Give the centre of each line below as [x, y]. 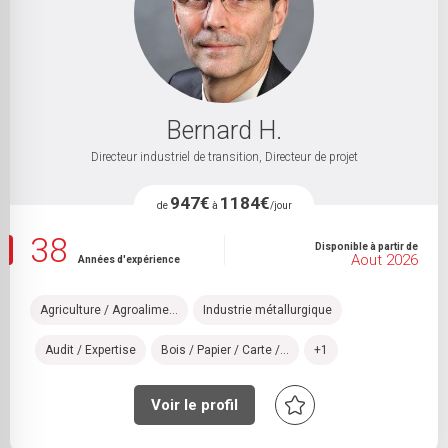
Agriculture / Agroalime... [109, 309]
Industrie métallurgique [267, 309]
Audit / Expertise [90, 349]
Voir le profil [194, 405]
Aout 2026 [384, 260]
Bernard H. [224, 130]
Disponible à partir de [366, 246]
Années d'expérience [129, 259]
